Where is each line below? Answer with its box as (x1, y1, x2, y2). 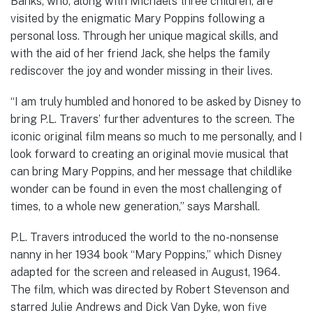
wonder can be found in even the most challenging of (10, 182, 282, 196)
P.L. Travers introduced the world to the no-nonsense (10, 231, 279, 245)
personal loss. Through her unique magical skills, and (10, 29, 278, 43)
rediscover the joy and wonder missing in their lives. (10, 64, 272, 78)
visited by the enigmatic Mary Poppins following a (10, 11, 265, 25)
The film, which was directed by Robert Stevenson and (10, 283, 289, 297)
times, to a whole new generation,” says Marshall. (10, 199, 260, 213)
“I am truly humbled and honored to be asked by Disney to (10, 94, 301, 108)
